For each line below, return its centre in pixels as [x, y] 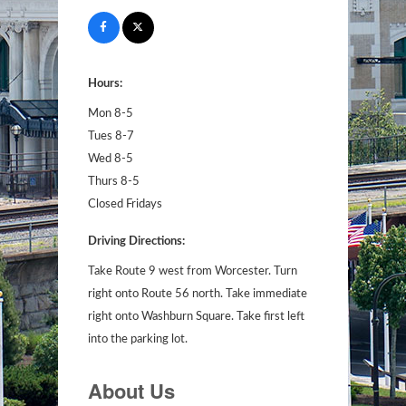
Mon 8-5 [110, 113]
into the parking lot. [137, 339]
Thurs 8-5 [113, 181]
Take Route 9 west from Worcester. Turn [192, 271]
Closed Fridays [125, 204]
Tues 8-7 [111, 136]
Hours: [105, 83]
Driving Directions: [136, 241]
